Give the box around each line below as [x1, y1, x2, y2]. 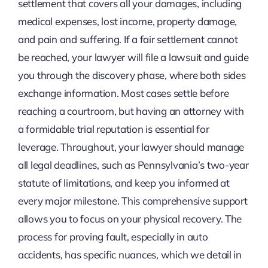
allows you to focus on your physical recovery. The [17, 212, 242, 226]
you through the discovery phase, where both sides [17, 69, 246, 82]
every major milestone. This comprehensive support [17, 194, 248, 208]
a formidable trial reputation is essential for [17, 123, 209, 136]
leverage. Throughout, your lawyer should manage [17, 141, 244, 154]
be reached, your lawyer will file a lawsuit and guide [17, 51, 249, 64]
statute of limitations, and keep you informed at [17, 176, 230, 190]
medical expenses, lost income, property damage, [17, 15, 237, 28]
